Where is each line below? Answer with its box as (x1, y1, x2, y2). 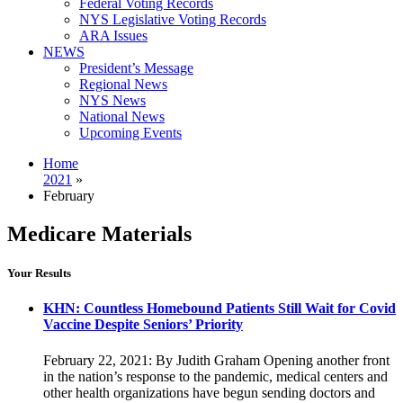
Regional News (79, 76, 167, 92)
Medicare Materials (7, 221, 192, 246)
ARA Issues (79, 28, 148, 43)
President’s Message (79, 60, 193, 76)
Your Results (7, 266, 71, 281)
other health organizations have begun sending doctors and (43, 384, 375, 400)
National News (79, 109, 165, 124)
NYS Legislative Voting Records (79, 12, 266, 27)
